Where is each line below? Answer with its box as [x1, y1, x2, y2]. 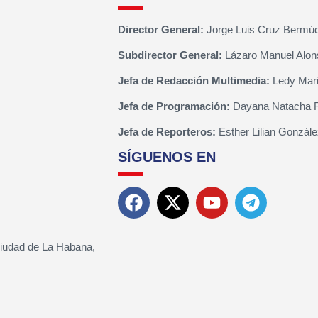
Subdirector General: [117, 49, 222, 62]
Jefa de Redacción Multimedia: [117, 75, 270, 87]
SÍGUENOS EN [117, 149, 216, 165]
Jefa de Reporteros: [117, 126, 216, 138]
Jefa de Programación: [117, 100, 230, 113]
